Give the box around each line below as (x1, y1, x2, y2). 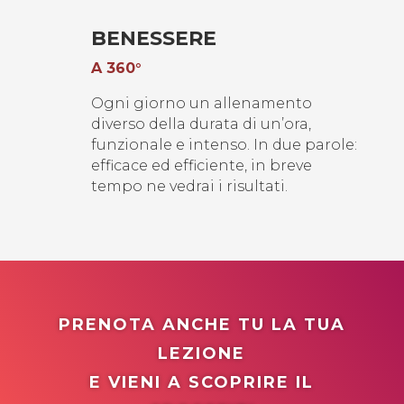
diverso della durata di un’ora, (90, 115, 311, 133)
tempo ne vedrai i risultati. (90, 178, 288, 196)
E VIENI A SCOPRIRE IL (89, 372, 315, 393)
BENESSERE (90, 26, 216, 51)
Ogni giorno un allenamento (90, 95, 312, 113)
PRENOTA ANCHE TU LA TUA (58, 315, 345, 335)
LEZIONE (158, 344, 246, 364)
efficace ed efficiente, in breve (90, 157, 312, 175)
